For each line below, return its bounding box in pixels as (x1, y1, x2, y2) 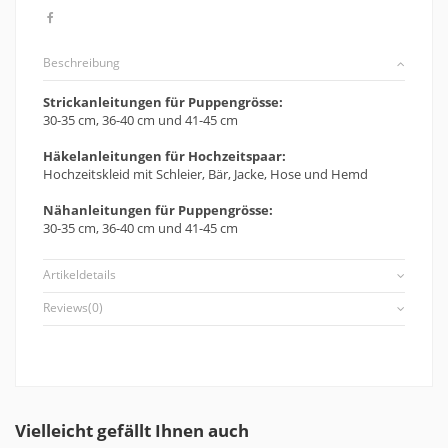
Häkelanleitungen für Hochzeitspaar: (43, 146, 286, 165)
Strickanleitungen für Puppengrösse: (43, 92, 283, 111)
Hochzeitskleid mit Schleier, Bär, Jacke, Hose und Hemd (43, 164, 368, 183)
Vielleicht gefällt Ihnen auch (15, 419, 249, 443)
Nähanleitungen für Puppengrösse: (43, 200, 273, 219)
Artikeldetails (43, 265, 116, 283)
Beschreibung (43, 53, 120, 71)
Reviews (43, 299, 88, 317)
